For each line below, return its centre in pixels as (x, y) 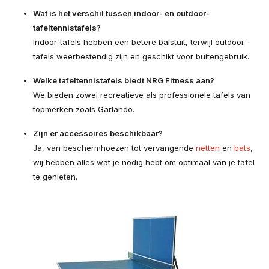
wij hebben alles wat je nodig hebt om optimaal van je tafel (144, 162)
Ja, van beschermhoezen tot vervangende (114, 147)
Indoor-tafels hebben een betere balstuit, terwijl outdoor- (140, 42)
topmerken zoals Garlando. (84, 109)
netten (208, 147)
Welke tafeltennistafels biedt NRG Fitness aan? (124, 80)
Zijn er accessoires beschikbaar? (98, 133)
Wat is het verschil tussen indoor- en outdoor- (121, 13)
